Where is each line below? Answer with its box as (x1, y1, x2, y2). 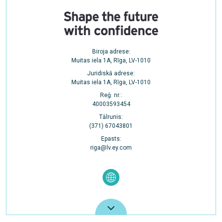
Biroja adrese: (92, 48, 130, 55)
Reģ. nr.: (100, 92, 122, 99)
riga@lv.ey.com (90, 144, 132, 151)
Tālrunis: (99, 113, 123, 120)
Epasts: (101, 135, 121, 142)
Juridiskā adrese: (87, 70, 135, 77)
